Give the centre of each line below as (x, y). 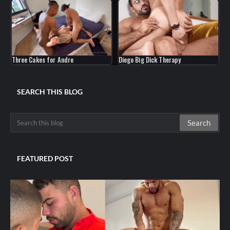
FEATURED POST (45, 158)
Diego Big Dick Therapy (150, 60)
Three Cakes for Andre (43, 60)
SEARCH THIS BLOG (50, 91)
